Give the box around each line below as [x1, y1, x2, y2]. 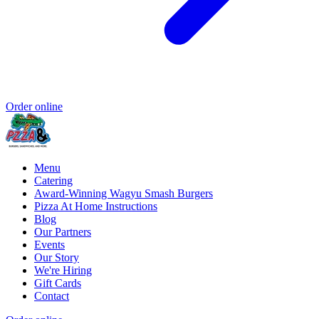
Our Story [34, 251, 79, 264]
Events [34, 239, 65, 251]
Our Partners [34, 226, 91, 239]
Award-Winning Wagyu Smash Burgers [34, 187, 213, 200]
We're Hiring [34, 264, 92, 277]
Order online [6, 100, 63, 113]
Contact [34, 290, 69, 303]
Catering [34, 174, 73, 187]
